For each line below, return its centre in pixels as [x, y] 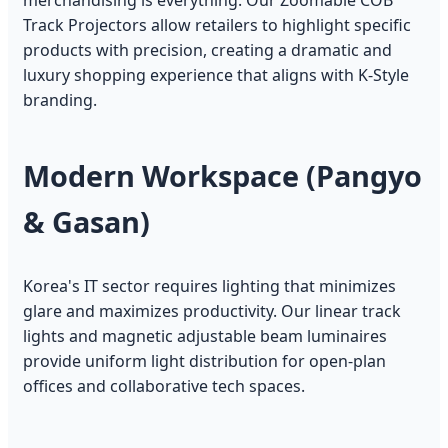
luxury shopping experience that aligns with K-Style [216, 75]
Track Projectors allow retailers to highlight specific [217, 25]
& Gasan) [86, 222]
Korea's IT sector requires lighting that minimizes [209, 286]
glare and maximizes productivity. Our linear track [212, 311]
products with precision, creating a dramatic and [207, 50]
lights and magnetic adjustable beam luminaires [205, 336]
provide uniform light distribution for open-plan [204, 361]
